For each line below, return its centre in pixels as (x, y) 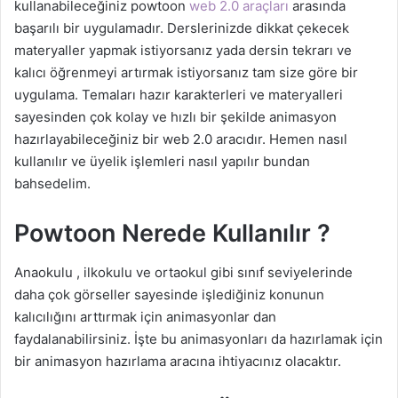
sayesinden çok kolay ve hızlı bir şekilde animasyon (175, 116)
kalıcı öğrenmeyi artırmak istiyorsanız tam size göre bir (186, 72)
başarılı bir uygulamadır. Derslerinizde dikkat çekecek (182, 28)
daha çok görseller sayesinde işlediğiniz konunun (169, 295)
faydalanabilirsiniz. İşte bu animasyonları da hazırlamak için (199, 339)
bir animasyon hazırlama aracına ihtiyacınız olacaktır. (178, 362)
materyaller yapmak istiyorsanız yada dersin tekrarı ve (183, 50)
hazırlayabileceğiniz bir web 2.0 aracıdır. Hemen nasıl (181, 139)
